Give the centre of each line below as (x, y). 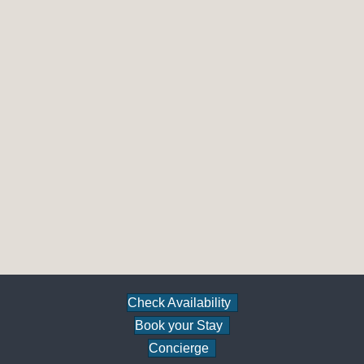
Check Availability (179, 303)
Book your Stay (179, 326)
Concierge (179, 349)
